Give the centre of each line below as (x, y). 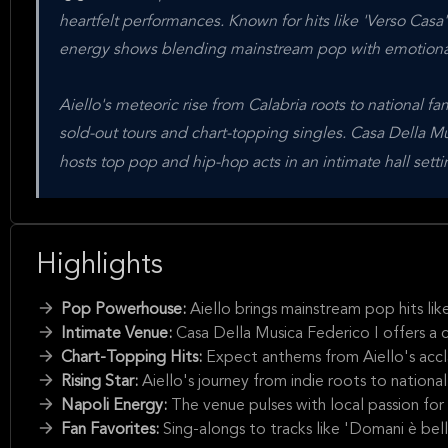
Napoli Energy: (116, 406)
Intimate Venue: (118, 334)
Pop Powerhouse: (125, 310)
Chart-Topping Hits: (133, 358)
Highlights (99, 266)
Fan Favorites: (112, 430)
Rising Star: (101, 382)
